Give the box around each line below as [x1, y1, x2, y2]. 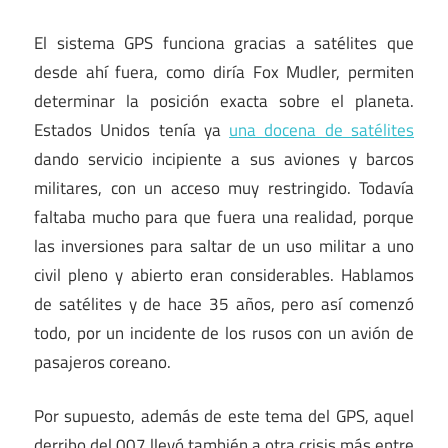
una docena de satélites [229, 116, 415, 143]
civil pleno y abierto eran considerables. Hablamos [34, 261, 414, 288]
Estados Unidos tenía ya [34, 116, 230, 143]
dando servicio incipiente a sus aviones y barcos [34, 145, 414, 172]
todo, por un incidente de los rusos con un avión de [34, 319, 414, 346]
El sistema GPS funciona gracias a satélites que [34, 29, 414, 56]
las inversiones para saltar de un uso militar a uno [34, 232, 414, 259]
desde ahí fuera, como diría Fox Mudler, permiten [34, 58, 414, 85]
